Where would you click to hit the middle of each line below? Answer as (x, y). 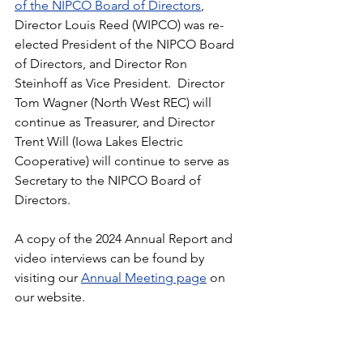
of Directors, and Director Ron (102, 63)
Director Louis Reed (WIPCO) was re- (119, 24)
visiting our (48, 277)
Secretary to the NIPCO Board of (109, 180)
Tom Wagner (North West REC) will (115, 102)
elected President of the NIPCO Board (126, 44)
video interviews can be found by (111, 258)
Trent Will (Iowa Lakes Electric (100, 141)
